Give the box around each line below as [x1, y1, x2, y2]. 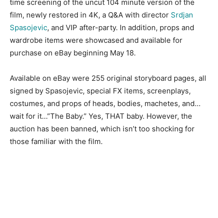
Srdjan [171, 10, 193, 19]
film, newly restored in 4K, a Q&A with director [10, 10, 171, 19]
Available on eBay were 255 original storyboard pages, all [10, 73, 206, 83]
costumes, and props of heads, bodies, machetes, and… [10, 99, 200, 108]
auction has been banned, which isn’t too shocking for [10, 124, 195, 133]
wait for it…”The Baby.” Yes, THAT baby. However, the [10, 111, 192, 121]
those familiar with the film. [10, 137, 103, 146]
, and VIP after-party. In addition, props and [47, 23, 194, 32]
